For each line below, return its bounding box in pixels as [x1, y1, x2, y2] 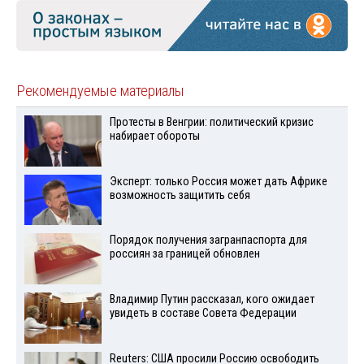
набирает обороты [109, 128, 200, 143]
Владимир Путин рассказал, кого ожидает [109, 292, 314, 307]
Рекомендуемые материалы [16, 81, 184, 100]
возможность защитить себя [109, 188, 250, 202]
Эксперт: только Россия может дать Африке [109, 174, 327, 188]
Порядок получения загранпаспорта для [109, 233, 307, 248]
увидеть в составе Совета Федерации [109, 306, 297, 321]
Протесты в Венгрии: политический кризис [109, 115, 314, 129]
